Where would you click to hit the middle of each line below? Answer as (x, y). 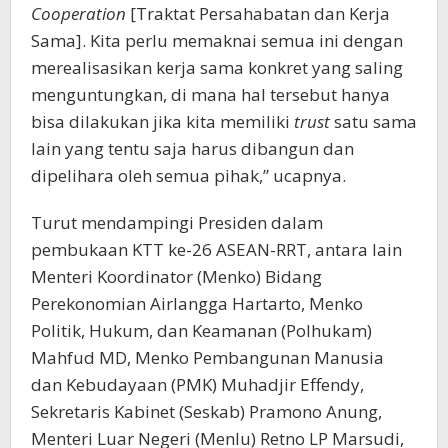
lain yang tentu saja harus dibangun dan (192, 149)
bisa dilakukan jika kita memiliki (162, 122)
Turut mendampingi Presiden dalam (177, 223)
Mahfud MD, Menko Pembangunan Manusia (207, 358)
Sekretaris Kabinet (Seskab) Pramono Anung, (206, 412)
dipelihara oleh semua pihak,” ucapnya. (188, 176)
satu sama (375, 122)
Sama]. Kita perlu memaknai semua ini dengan (217, 41)
